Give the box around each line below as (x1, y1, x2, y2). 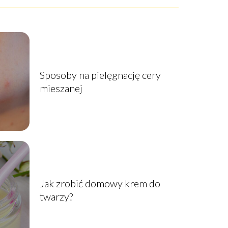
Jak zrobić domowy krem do (39, 177, 160, 190)
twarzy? (39, 190, 73, 203)
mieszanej (39, 81, 82, 94)
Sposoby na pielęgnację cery (39, 68, 161, 81)
